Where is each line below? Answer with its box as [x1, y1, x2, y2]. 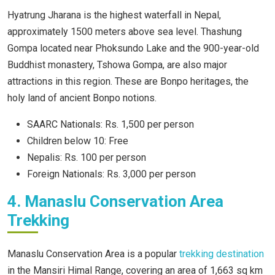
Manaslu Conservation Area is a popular [7, 248, 179, 260]
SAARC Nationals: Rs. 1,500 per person [27, 118, 194, 131]
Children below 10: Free [27, 135, 128, 147]
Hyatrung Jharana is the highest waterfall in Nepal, [7, 9, 221, 21]
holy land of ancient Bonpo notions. [7, 92, 159, 104]
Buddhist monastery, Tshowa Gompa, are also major [7, 59, 227, 71]
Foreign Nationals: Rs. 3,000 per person [27, 168, 196, 180]
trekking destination [179, 248, 264, 260]
